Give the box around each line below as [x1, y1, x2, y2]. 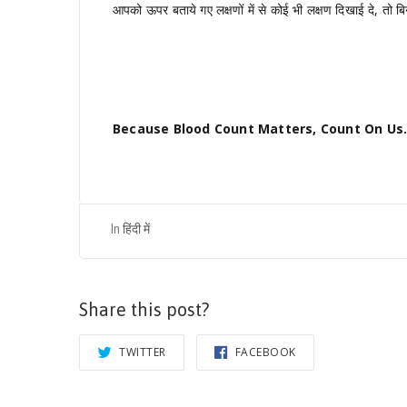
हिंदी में [123, 222, 150, 237]
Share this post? [79, 299, 209, 321]
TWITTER [115, 344, 166, 361]
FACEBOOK [232, 344, 296, 361]
